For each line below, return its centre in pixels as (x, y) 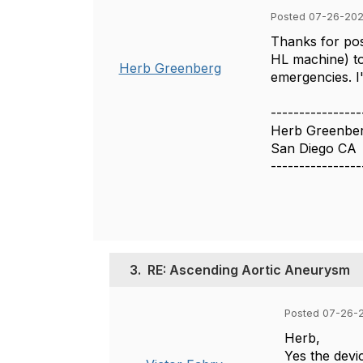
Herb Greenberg (170, 68)
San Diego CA (314, 148)
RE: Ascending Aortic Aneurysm (249, 270)
